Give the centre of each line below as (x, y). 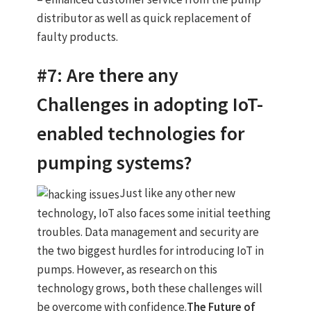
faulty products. (77, 37)
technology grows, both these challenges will (149, 288)
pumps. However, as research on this (127, 269)
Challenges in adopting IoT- (150, 104)
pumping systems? (114, 163)
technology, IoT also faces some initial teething (153, 213)
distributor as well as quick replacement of (144, 18)
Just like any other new (177, 193)
